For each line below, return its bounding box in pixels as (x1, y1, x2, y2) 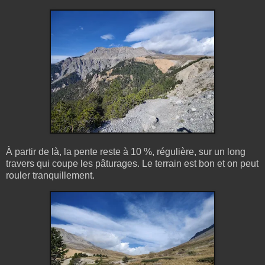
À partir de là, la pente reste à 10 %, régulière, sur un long (6, 146, 245, 157)
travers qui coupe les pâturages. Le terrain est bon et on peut (6, 158, 258, 169)
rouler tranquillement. (6, 170, 95, 180)
